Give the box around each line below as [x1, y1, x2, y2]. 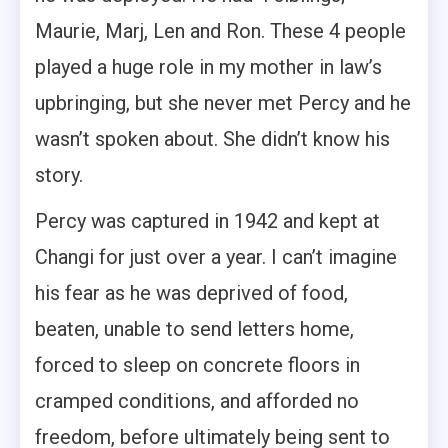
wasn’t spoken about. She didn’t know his [35, 126, 390, 151]
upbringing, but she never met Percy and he [35, 90, 411, 115]
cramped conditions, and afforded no [35, 388, 359, 413]
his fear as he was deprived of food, [35, 280, 348, 305]
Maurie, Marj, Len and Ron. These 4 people [35, 18, 406, 43]
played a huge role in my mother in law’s [35, 54, 382, 79]
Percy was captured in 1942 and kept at [35, 208, 380, 233]
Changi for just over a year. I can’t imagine [35, 244, 397, 269]
